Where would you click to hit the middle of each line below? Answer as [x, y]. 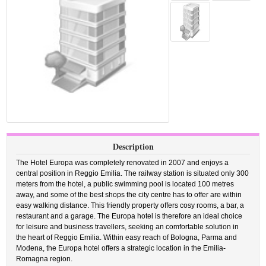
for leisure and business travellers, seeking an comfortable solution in [128, 227]
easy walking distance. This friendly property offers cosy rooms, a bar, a [130, 205]
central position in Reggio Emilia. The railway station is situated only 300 [133, 173]
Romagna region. [45, 259]
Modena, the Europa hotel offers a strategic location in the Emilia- [121, 248]
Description [133, 146]
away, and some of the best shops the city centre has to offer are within [129, 195]
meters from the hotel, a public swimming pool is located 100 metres [125, 184]
